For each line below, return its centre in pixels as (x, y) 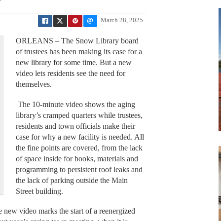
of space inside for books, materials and (77, 158)
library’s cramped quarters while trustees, (79, 115)
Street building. (39, 191)
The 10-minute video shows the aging (75, 104)
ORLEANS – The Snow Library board (77, 41)
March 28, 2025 (122, 20)
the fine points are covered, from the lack (79, 147)
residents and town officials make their (75, 126)
